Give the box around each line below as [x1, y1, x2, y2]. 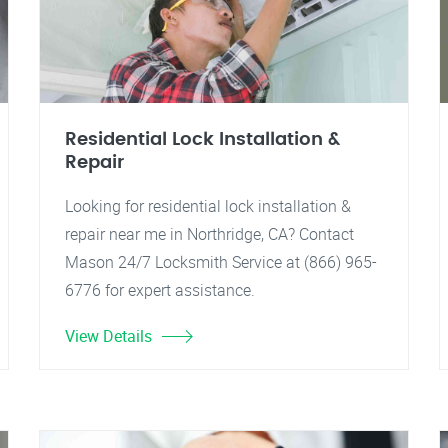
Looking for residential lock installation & [65, 195, 351, 217]
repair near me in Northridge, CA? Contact [65, 223, 354, 245]
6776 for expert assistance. [65, 279, 255, 301]
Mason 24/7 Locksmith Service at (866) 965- [65, 251, 377, 273]
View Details [65, 325, 152, 347]
